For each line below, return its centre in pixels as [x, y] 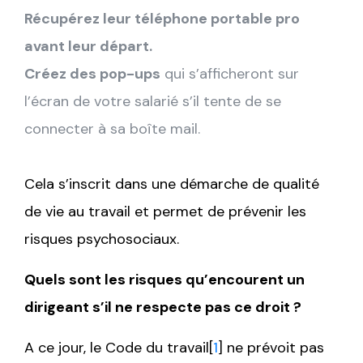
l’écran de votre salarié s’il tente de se [153, 101]
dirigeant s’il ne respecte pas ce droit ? [163, 307]
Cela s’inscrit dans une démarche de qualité [172, 184]
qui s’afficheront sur [230, 73]
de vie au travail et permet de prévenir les [165, 211]
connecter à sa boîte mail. [112, 128]
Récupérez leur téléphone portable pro [162, 18]
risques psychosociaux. [102, 239]
